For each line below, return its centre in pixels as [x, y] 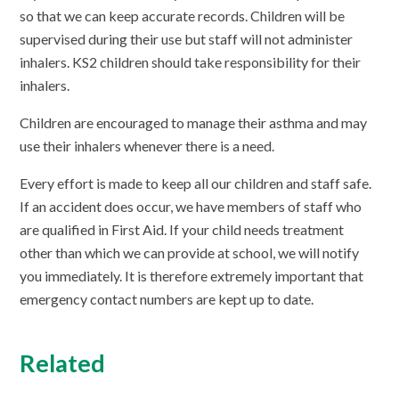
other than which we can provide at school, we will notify [190, 253]
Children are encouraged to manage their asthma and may [194, 123]
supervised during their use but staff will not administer [187, 39]
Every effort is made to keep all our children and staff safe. [196, 183]
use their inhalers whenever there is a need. [147, 146]
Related [63, 363]
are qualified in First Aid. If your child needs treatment [182, 230]
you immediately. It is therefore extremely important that [192, 276]
